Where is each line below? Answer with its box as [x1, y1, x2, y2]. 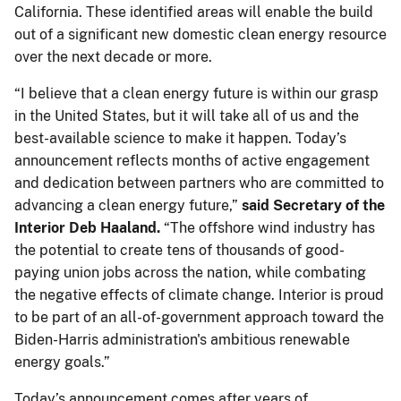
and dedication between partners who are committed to [14, 174, 384, 192]
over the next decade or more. [14, 47, 212, 65]
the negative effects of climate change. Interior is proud [14, 286, 384, 303]
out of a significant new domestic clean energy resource [14, 25, 387, 43]
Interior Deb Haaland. [14, 218, 164, 236]
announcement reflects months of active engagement [14, 151, 370, 169]
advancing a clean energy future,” [14, 196, 242, 214]
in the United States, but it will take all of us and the [14, 107, 359, 124]
